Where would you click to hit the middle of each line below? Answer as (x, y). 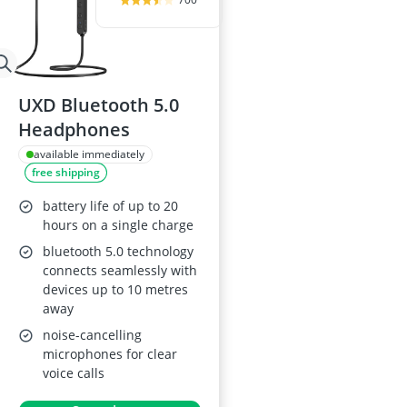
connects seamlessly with (120, 270)
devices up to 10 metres (115, 289)
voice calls (74, 373)
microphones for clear (110, 354)
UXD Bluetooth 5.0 (99, 105)
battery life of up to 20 (110, 206)
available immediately (89, 154)
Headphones (74, 129)
